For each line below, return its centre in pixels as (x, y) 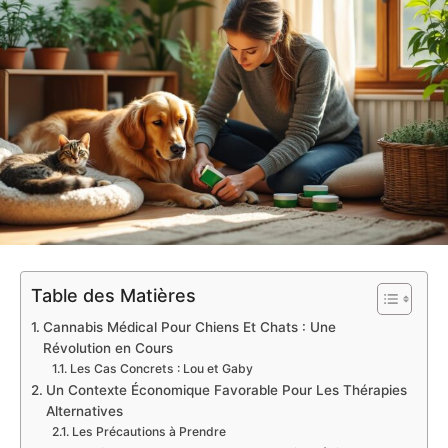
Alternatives (84, 411)
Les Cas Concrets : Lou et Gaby (161, 369)
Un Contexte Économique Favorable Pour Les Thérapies (226, 390)
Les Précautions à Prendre (148, 432)
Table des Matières (113, 296)
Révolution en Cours (107, 348)
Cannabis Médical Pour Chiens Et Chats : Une (189, 327)
